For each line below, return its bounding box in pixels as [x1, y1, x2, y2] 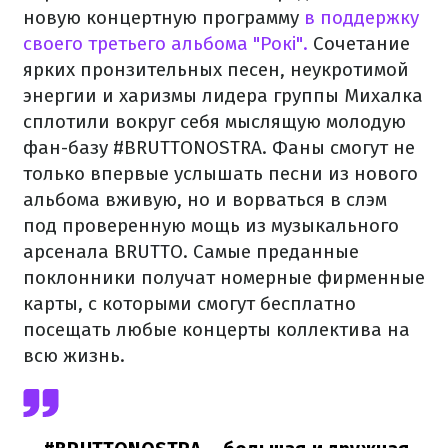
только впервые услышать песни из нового [23, 162, 418, 185]
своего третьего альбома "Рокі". [23, 32, 313, 55]
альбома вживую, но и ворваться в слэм [23, 188, 387, 211]
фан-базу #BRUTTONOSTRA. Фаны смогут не [23, 136, 415, 159]
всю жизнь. [23, 344, 125, 367]
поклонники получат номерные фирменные [23, 266, 425, 289]
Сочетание [313, 32, 410, 55]
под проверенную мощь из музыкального [23, 214, 399, 237]
